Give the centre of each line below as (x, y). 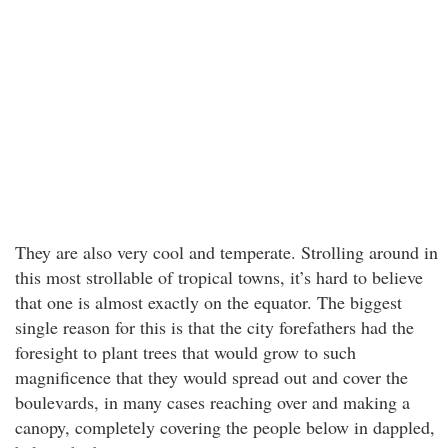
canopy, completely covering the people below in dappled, (225, 427)
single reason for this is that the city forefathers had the (214, 327)
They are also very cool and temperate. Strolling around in (226, 252)
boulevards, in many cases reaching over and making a (212, 402)
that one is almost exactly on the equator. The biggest (208, 302)
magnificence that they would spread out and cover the (211, 377)
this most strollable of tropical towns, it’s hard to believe (219, 277)
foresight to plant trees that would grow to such (185, 352)
